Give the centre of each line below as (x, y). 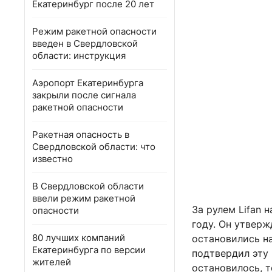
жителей (52, 262)
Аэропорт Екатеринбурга (88, 83)
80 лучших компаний (79, 238)
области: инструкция (79, 56)
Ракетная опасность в (81, 134)
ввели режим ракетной (84, 198)
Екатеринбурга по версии (89, 250)
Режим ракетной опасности (94, 31)
